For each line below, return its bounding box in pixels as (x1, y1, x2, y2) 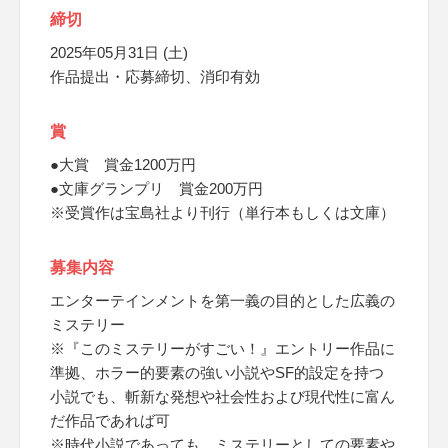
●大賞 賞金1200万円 (50, 156, 196, 173)
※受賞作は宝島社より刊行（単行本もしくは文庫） (50, 204, 395, 221)
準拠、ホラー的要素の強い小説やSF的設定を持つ (50, 364, 384, 381)
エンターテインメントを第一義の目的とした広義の (50, 292, 395, 309)
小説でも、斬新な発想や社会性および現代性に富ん (50, 388, 395, 405)
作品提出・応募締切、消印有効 (50, 68, 260, 85)
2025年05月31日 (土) (50, 44, 188, 61)
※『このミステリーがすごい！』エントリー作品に (50, 340, 395, 357)
